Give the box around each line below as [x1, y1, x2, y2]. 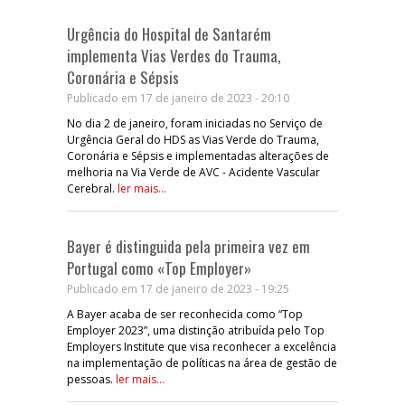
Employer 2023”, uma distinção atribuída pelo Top [67, 322, 325, 338]
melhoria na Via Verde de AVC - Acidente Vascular [67, 164, 320, 180]
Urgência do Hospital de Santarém [67, 22, 271, 45]
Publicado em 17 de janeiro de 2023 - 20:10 [67, 89, 289, 106]
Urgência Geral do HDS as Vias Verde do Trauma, [67, 131, 319, 147]
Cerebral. [67, 180, 118, 196]
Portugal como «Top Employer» [67, 256, 251, 279]
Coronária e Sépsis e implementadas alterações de [67, 147, 329, 164]
